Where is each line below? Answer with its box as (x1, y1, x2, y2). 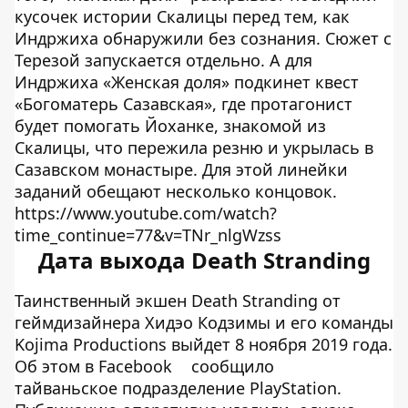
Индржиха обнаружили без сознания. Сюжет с (15, 26, 392, 49)
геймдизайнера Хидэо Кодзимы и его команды (15, 311, 393, 333)
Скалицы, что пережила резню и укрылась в (15, 136, 373, 158)
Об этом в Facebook (15, 354, 177, 377)
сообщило (191, 354, 274, 377)
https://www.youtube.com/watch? (15, 201, 277, 224)
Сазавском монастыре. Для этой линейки (15, 158, 348, 180)
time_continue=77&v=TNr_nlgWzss (15, 223, 281, 246)
